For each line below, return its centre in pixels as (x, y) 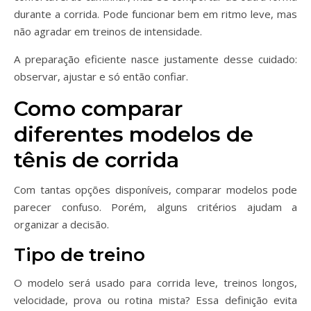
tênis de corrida (96, 160)
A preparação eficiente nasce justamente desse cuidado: (155, 59)
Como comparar (98, 109)
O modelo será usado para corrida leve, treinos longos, (155, 283)
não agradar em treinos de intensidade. (108, 31)
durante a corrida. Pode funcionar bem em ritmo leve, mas (155, 14)
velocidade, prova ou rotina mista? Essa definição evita (155, 300)
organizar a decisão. (61, 224)
